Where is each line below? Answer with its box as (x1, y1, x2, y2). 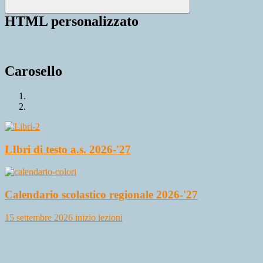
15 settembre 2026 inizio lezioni (5, 212, 123, 222)
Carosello (5, 63, 62, 79)
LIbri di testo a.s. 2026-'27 (5, 143, 131, 156)
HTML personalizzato (5, 14, 139, 29)
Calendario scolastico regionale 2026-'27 (5, 188, 198, 201)
